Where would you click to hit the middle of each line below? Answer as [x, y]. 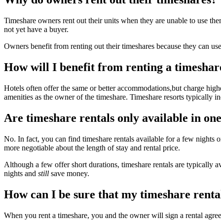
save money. [69, 173]
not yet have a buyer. [36, 30]
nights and [21, 173]
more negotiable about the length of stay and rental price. [92, 147]
